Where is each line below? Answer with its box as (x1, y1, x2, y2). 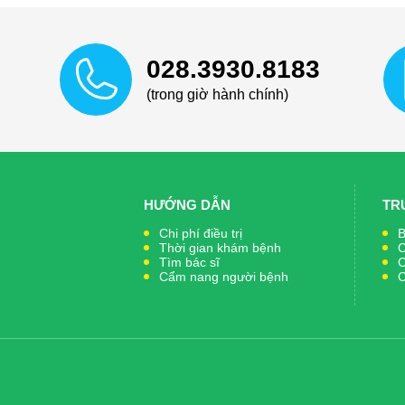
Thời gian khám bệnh (159, 240, 281, 255)
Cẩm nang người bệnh (159, 269, 288, 284)
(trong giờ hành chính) (146, 86, 288, 102)
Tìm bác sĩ (159, 255, 220, 269)
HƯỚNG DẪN (144, 197, 231, 212)
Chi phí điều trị (159, 226, 242, 240)
